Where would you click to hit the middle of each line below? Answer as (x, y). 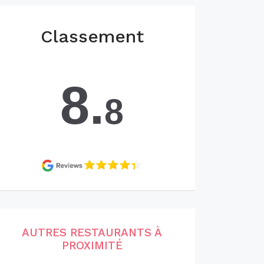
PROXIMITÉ (92, 245)
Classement (92, 36)
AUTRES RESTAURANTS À (92, 232)
